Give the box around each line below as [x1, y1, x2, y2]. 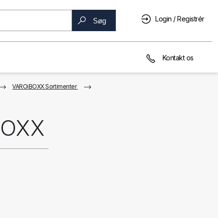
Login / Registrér [155, 15, 204, 23]
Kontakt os [161, 54, 194, 62]
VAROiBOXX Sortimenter [12, 83, 77, 90]
